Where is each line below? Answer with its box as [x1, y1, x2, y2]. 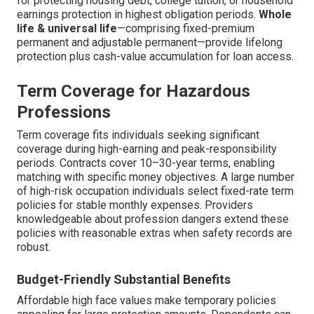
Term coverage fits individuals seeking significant [17, 128, 259, 142]
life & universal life [17, 22, 117, 36]
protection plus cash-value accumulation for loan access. [17, 50, 294, 64]
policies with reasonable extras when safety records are [17, 226, 292, 240]
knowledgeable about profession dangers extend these [17, 212, 289, 226]
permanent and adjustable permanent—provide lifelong [17, 36, 282, 50]
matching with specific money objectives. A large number [17, 170, 294, 184]
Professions [17, 102, 111, 123]
